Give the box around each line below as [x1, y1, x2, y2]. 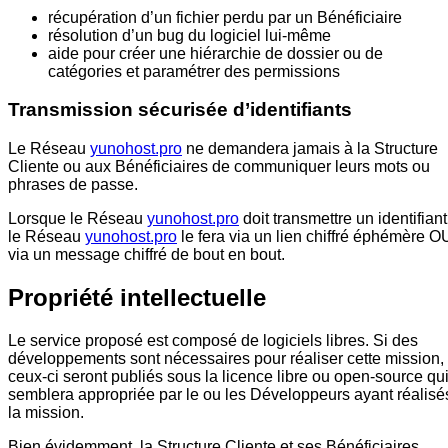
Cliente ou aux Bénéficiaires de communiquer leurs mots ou [8, 158, 430, 176]
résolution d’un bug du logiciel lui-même [48, 26, 331, 44]
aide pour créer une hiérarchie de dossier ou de [48, 44, 383, 62]
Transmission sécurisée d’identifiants [8, 99, 352, 121]
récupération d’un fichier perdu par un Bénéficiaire [48, 8, 402, 26]
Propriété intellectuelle [8, 283, 266, 311]
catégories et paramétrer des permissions [48, 62, 340, 80]
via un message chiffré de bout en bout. [8, 246, 285, 264]
